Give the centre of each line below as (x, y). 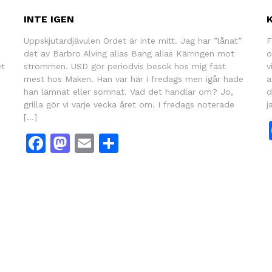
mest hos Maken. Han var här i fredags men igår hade (133, 79)
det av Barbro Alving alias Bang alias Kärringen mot (129, 53)
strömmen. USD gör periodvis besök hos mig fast (124, 66)
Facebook (90, 143)
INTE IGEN (49, 19)
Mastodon (116, 143)
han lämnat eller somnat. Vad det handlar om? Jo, (128, 91)
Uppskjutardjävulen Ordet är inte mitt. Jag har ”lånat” (132, 40)
